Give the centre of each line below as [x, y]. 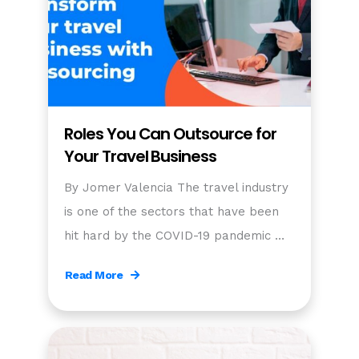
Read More [94, 275]
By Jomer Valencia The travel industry [176, 188]
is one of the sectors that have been [171, 212]
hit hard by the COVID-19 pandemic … [174, 236]
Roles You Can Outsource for [170, 134]
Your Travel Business [140, 157]
